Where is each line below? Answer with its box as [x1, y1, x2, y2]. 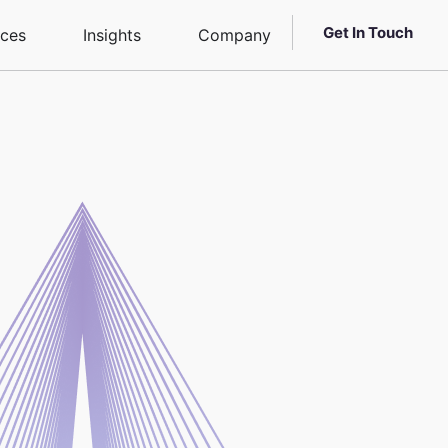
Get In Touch [322, 23, 413, 42]
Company [197, 25, 271, 45]
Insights [82, 25, 141, 45]
